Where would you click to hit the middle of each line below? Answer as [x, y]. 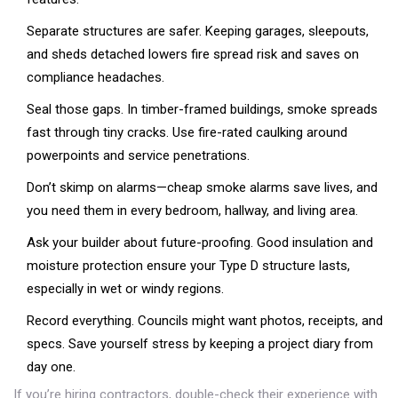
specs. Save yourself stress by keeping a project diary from [200, 344]
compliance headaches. [96, 78]
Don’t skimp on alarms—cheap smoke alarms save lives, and [202, 188]
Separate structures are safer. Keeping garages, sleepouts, [198, 32]
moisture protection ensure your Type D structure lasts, [188, 266]
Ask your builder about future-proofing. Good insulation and [200, 243]
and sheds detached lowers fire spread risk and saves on [193, 55]
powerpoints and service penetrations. [138, 156]
